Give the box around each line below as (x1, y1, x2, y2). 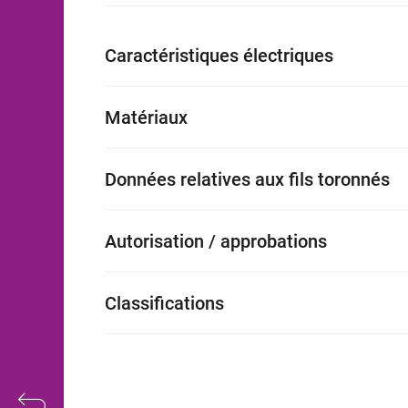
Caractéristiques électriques (105, 45, 333, 67)
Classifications (105, 292, 224, 315)
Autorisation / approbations (105, 230, 327, 253)
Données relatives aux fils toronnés (105, 168, 390, 191)
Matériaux (105, 107, 188, 129)
